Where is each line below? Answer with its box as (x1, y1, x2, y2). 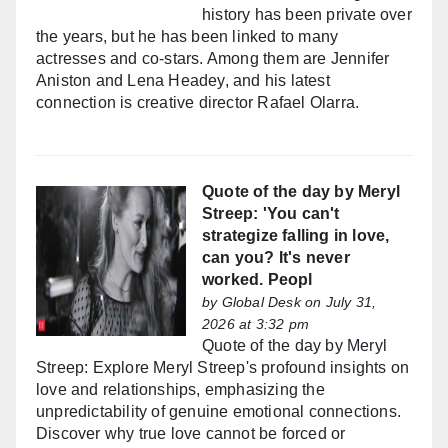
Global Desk (221, 294, 301, 311)
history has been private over (202, 6, 412, 24)
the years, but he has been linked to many (36, 28, 339, 46)
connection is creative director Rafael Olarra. (36, 94, 360, 112)
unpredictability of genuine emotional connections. (36, 403, 402, 421)
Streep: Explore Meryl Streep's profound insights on (36, 359, 410, 377)
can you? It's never (202, 249, 350, 267)
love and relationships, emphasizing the (36, 381, 325, 399)
